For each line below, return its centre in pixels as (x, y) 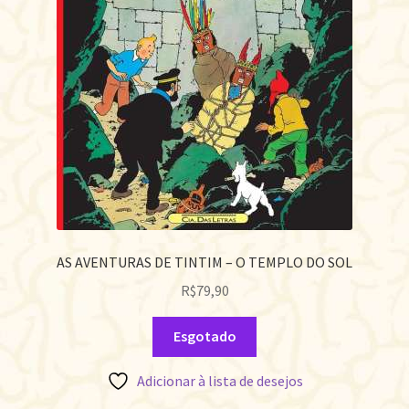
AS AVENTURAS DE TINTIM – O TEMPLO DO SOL (204, 262)
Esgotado (204, 336)
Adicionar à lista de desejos (220, 381)
